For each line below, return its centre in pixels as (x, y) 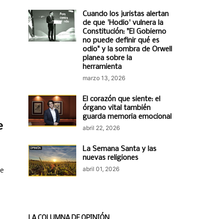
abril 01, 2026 (101, 169)
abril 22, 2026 (101, 128)
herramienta (102, 67)
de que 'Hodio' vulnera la (123, 23)
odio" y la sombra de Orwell (127, 49)
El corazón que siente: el (121, 99)
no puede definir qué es (121, 41)
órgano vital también (117, 108)
